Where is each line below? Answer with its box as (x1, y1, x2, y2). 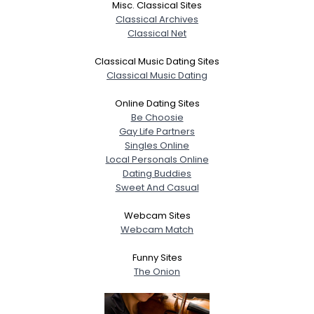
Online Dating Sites (114, 97, 200, 110)
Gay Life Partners (119, 125, 195, 138)
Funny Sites (132, 251, 182, 264)
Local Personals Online (105, 153, 209, 166)
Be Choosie (130, 111, 184, 124)
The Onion (134, 265, 180, 278)
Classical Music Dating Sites (95, 55, 219, 68)
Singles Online (125, 139, 189, 152)
